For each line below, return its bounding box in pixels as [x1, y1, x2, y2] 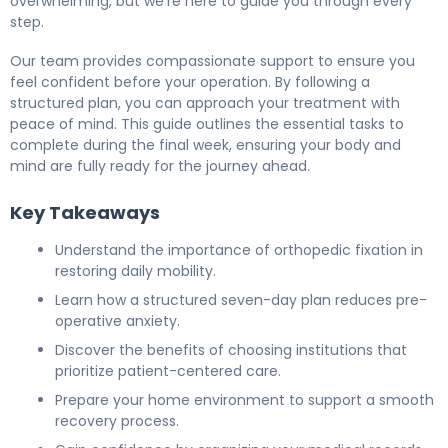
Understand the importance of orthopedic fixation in [55, 239, 423, 260]
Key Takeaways [10, 199, 160, 225]
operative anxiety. [55, 310, 180, 331]
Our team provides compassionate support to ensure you [10, 50, 415, 71]
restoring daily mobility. [55, 260, 216, 281]
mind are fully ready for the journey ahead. [10, 155, 310, 176]
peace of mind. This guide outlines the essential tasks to [10, 113, 404, 134]
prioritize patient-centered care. [55, 360, 281, 381]
